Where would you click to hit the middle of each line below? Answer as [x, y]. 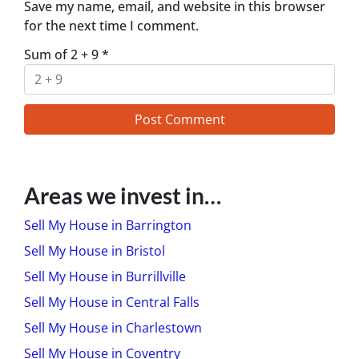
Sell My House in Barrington [108, 225]
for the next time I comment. [111, 25]
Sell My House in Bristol [95, 250]
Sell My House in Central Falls [112, 302]
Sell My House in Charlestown [113, 327]
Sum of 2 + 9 [63, 54]
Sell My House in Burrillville [105, 276]
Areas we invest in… [123, 195]
